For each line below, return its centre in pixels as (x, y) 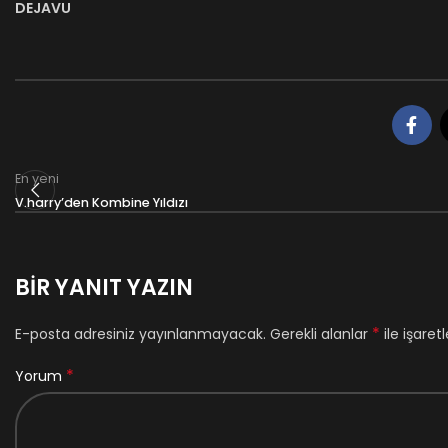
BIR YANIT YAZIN (104, 287)
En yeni (37, 178)
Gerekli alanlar (321, 333)
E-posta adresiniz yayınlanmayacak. (140, 333)
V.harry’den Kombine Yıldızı (101, 202)
